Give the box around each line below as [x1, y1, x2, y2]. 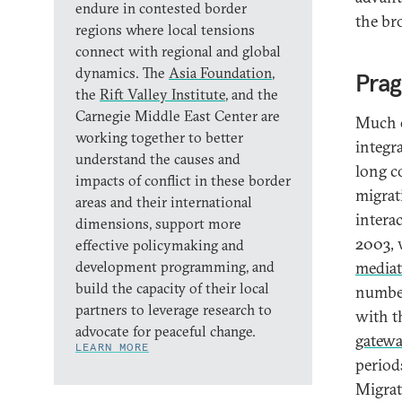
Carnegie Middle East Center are [75, 107, 280, 125]
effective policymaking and [75, 236, 244, 254]
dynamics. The [75, 64, 169, 82]
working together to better [75, 128, 243, 146]
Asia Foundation [169, 64, 272, 82]
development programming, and [75, 258, 275, 275]
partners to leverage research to [75, 301, 272, 319]
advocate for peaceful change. [75, 322, 256, 340]
